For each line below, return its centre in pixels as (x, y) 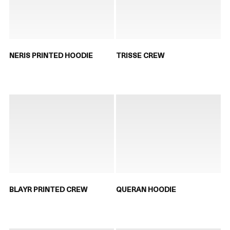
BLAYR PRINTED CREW (48, 189)
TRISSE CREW (140, 55)
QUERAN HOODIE (146, 189)
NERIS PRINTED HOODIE (51, 55)
